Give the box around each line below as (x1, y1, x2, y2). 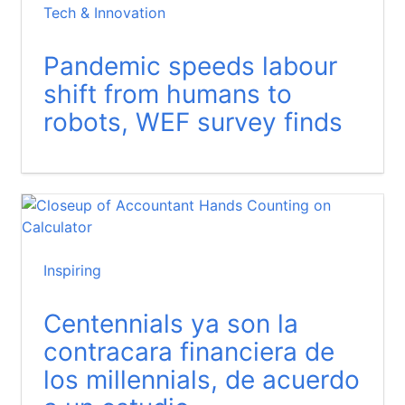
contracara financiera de (43, 335, 334, 367)
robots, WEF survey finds (43, 106, 343, 137)
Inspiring (43, 260, 101, 279)
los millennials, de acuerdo (43, 363, 360, 395)
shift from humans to (43, 78, 292, 109)
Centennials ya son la (43, 307, 298, 339)
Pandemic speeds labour (43, 50, 337, 81)
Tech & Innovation (43, 3, 165, 22)
